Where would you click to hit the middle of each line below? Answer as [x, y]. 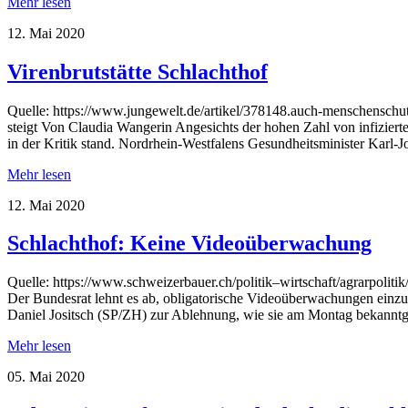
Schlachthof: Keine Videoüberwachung [189, 244]
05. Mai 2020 [46, 377]
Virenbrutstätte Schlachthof [138, 71]
